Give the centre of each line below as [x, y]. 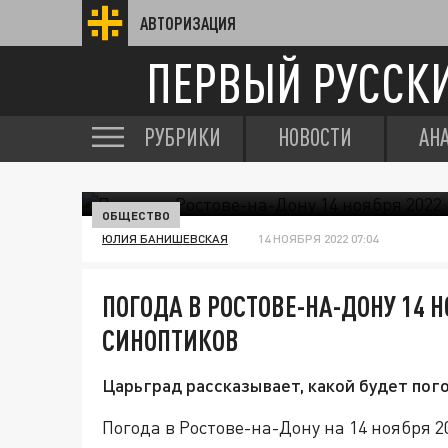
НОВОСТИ [315, 137]
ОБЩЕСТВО [136, 215]
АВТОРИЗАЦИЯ [188, 23]
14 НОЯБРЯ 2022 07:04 [318, 238]
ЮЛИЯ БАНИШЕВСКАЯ [165, 238]
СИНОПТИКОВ [170, 340]
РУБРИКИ [182, 137]
